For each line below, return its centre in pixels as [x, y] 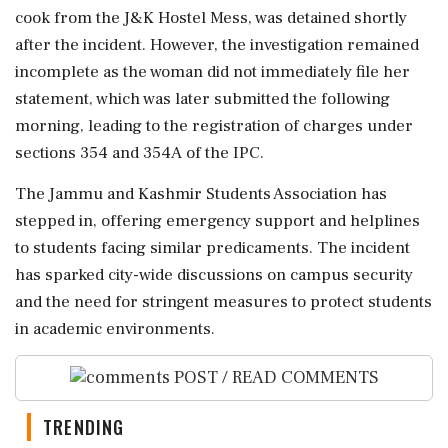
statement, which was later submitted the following [202, 98]
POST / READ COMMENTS [274, 377]
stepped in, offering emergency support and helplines [217, 220]
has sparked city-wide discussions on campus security [214, 274]
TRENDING [84, 427]
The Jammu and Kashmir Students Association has [201, 193]
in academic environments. [115, 328]
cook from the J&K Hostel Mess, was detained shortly [211, 17]
